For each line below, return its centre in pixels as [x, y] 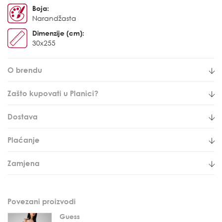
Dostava [23, 116]
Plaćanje [24, 139]
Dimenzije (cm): [58, 33]
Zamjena [24, 163]
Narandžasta [54, 18]
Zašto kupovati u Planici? [53, 93]
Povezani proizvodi [42, 201]
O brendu [25, 70]
